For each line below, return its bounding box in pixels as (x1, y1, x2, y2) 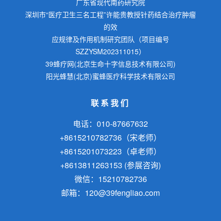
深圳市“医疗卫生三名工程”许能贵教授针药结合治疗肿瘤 (25, 9, 196, 19)
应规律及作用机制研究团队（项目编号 (52, 34, 169, 44)
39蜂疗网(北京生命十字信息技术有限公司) (45, 58, 176, 69)
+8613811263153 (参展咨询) (60, 159, 161, 171)
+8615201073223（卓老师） (60, 145, 161, 157)
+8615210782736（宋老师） (60, 131, 161, 143)
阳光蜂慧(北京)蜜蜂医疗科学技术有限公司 (46, 71, 175, 81)
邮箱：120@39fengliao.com (61, 186, 160, 198)
